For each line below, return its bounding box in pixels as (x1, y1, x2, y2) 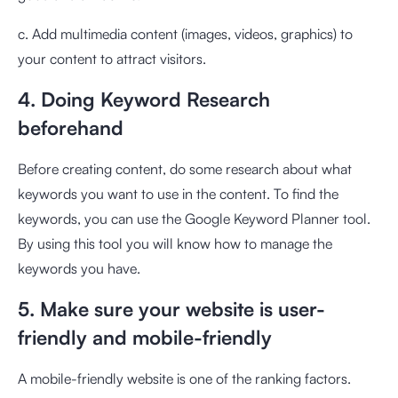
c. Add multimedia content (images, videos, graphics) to (18, 25, 353, 43)
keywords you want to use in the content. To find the (18, 185, 338, 203)
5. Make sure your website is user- (18, 297, 325, 321)
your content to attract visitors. (18, 50, 206, 68)
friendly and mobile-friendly (18, 325, 272, 349)
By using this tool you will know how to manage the (18, 235, 332, 252)
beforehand (18, 115, 123, 139)
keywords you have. (18, 259, 140, 277)
